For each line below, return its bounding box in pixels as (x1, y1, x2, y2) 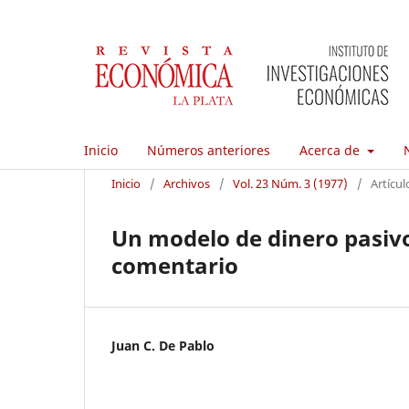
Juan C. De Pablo (111, 336, 215, 354)
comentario (111, 249, 238, 280)
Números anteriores (147, 141, 270, 159)
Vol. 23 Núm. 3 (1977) (233, 174, 348, 192)
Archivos (163, 174, 210, 192)
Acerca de (299, 141, 363, 159)
